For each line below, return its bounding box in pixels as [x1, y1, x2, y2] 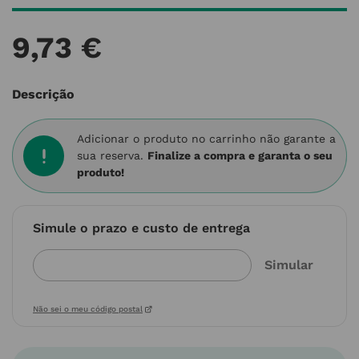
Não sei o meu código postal [33, 305, 143, 313]
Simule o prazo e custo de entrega [33, 220, 250, 236]
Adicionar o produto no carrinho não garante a [77, 132, 337, 145]
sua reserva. [77, 149, 148, 162]
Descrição [12, 87, 75, 102]
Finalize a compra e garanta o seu [147, 149, 333, 162]
